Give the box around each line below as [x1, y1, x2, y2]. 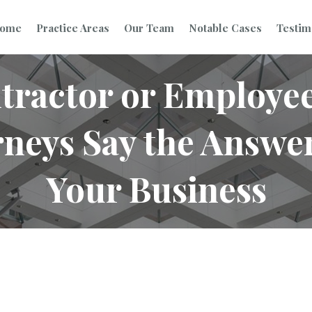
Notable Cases [188, 20, 262, 35]
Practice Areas [36, 20, 109, 35]
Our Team [123, 20, 174, 35]
